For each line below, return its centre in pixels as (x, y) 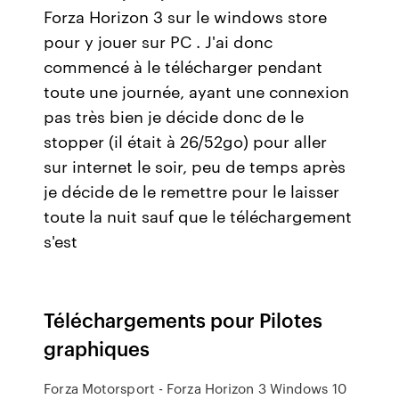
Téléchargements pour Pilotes (183, 319)
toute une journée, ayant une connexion (197, 91)
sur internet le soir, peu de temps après (195, 166)
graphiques (97, 348)
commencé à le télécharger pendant (183, 66)
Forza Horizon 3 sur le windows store (186, 16)
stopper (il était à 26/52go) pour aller (186, 141)
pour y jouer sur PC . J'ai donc (159, 41)
